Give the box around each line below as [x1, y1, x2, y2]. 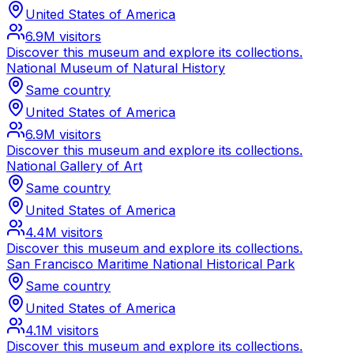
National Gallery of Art [6, 158, 142, 175]
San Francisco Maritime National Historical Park [6, 256, 295, 273]
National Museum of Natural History [6, 60, 225, 77]
